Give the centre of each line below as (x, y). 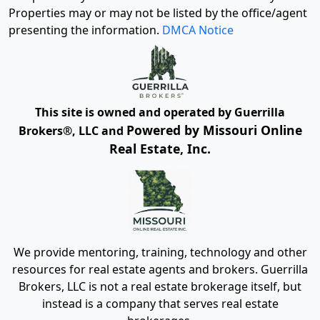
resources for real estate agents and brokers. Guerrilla (160, 269)
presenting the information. (85, 30)
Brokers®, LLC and (72, 130)
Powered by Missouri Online (214, 130)
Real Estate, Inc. (160, 148)
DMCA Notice (198, 30)
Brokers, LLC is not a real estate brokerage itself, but (160, 286)
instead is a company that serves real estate (160, 303)
